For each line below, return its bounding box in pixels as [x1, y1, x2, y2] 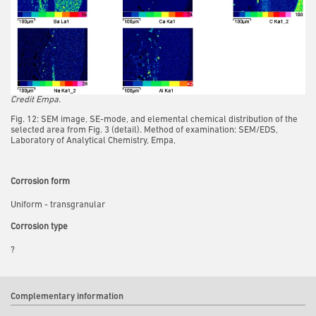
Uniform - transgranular [11, 200, 105, 209]
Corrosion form [11, 176, 70, 186]
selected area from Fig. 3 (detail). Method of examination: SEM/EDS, [11, 125, 278, 135]
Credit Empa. [11, 95, 61, 104]
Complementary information [11, 292, 123, 302]
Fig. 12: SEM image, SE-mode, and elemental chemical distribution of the [11, 114, 298, 124]
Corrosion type [11, 222, 68, 232]
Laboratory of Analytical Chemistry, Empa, [11, 135, 176, 145]
